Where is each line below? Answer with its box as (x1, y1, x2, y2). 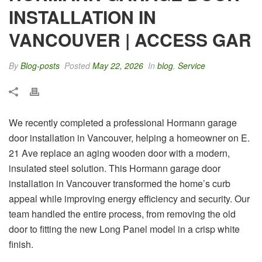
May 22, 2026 (92, 59, 143, 71)
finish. (9, 237, 33, 251)
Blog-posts (20, 59, 60, 71)
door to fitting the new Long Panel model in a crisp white (9, 222, 240, 236)
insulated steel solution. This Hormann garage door (9, 161, 220, 175)
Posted (62, 59, 92, 71)
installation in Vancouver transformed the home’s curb (9, 176, 230, 190)
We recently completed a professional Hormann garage (9, 115, 237, 129)
